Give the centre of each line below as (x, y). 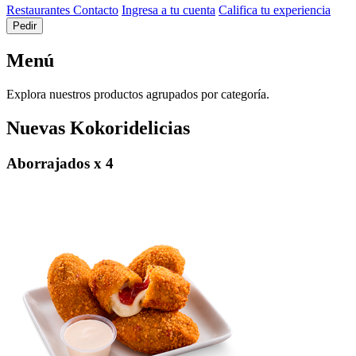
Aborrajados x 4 (60, 163)
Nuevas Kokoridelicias (98, 128)
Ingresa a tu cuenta (168, 10)
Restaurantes (40, 10)
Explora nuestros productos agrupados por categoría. (138, 95)
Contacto (96, 10)
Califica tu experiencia (275, 10)
